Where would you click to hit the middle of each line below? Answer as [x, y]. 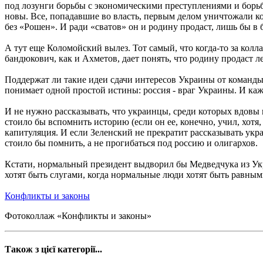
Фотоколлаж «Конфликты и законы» [78, 215]
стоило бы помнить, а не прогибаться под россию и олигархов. [131, 143]
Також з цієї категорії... [53, 249]
